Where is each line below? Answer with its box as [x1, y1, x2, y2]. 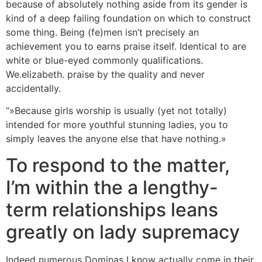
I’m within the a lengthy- [6, 175, 218, 199]
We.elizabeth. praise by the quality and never [6, 68, 205, 80]
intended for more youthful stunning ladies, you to [6, 119, 228, 131]
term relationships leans [6, 198, 218, 221]
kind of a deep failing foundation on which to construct [6, 12, 251, 24]
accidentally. [6, 82, 61, 94]
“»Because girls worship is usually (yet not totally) [6, 105, 227, 117]
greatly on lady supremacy [6, 220, 240, 243]
